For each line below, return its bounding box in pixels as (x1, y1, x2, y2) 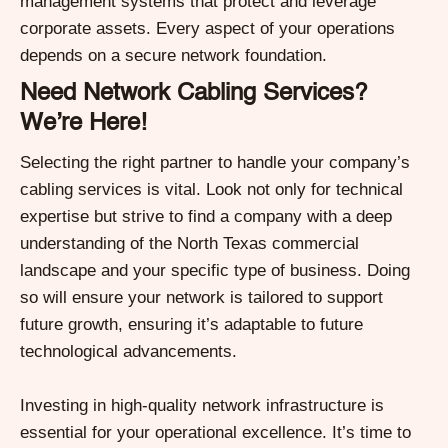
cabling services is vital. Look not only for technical (20, 179, 403, 199)
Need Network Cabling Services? (20, 81, 367, 106)
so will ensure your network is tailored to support (20, 287, 383, 307)
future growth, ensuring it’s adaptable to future (20, 314, 363, 334)
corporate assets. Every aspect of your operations (20, 18, 395, 38)
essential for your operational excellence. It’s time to (20, 422, 411, 442)
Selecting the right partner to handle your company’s (20, 152, 410, 172)
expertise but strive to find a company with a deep (20, 206, 392, 226)
